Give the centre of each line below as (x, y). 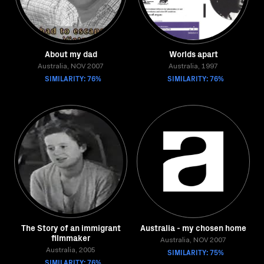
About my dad (71, 54)
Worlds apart (193, 54)
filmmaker (71, 237)
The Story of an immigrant (71, 227)
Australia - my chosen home (193, 227)
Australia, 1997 (193, 67)
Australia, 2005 (71, 250)
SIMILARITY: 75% (196, 252)
